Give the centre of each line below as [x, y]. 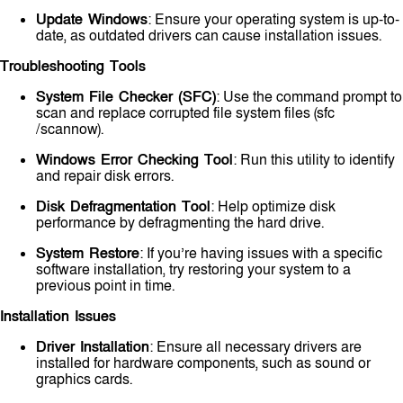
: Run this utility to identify [314, 160]
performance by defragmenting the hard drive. [180, 223]
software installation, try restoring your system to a [193, 270]
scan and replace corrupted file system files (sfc [185, 113]
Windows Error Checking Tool [134, 160]
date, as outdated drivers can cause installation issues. [209, 36]
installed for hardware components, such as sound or [203, 363]
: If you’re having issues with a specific [261, 254]
